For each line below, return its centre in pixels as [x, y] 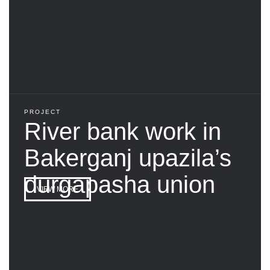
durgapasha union [120, 184]
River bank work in [123, 131]
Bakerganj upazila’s [128, 158]
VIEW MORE [58, 189]
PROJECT [42, 111]
